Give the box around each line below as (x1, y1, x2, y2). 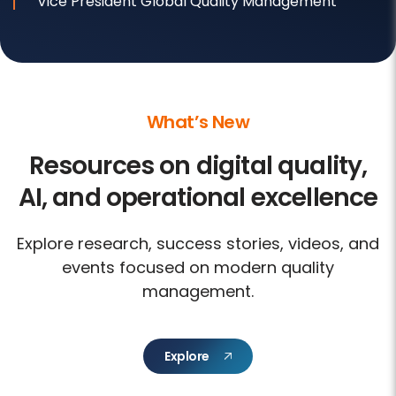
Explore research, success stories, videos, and (17, 232, 379, 255)
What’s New (147, 109, 249, 134)
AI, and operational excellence (18, 179, 378, 215)
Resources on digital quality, (28, 148, 368, 183)
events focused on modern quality (62, 255, 334, 278)
